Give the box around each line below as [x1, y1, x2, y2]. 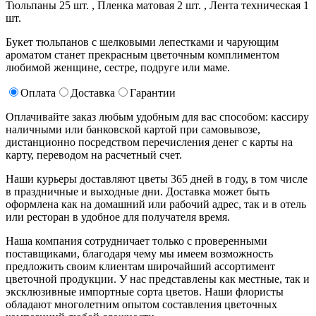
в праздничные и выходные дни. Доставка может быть [6, 186, 269, 198]
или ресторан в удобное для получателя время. [6, 211, 230, 224]
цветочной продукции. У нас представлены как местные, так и [6, 273, 310, 286]
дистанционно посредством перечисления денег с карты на [6, 136, 293, 149]
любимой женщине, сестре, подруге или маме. [6, 61, 230, 74]
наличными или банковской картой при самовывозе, [6, 123, 260, 136]
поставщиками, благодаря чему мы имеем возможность [6, 248, 273, 260]
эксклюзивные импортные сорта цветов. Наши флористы [6, 286, 284, 298]
